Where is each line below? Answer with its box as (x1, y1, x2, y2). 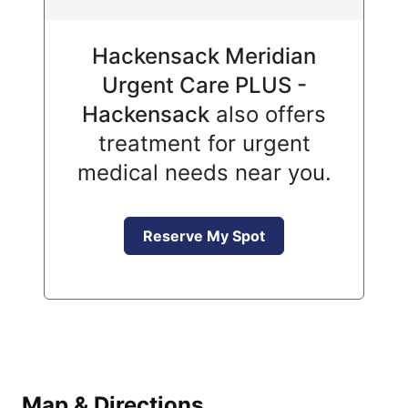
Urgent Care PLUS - (101, 72, 307, 98)
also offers (209, 101, 326, 127)
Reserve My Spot (143, 227, 265, 245)
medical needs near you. (76, 159, 331, 186)
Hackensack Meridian (92, 43, 316, 69)
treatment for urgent (97, 130, 311, 157)
